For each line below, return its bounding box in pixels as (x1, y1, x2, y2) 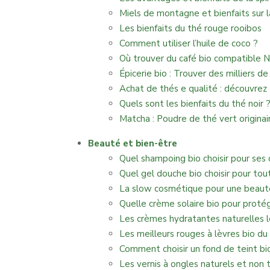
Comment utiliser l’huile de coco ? (119, 37, 258, 49)
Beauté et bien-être (88, 137, 177, 149)
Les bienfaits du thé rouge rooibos (119, 22, 262, 34)
